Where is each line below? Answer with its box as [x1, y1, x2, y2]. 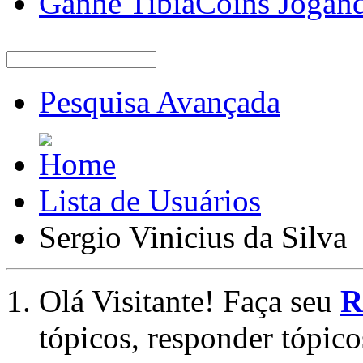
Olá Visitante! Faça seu [39, 283, 340, 318]
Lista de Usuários [39, 182, 261, 218]
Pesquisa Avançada [39, 83, 280, 119]
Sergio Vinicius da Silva [39, 219, 347, 254]
